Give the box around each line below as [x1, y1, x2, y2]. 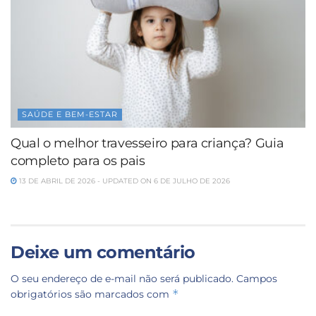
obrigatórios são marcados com [11, 287, 172, 300]
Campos [236, 272, 277, 285]
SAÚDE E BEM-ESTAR [22, 109, 118, 119]
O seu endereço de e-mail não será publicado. [11, 272, 233, 285]
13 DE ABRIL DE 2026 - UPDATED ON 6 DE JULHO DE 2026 [17, 176, 230, 186]
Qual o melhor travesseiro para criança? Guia [11, 135, 284, 151]
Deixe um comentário [11, 241, 195, 262]
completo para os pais [11, 152, 145, 169]
